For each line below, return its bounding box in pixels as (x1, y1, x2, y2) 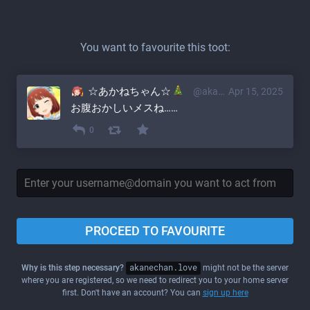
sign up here (202, 288, 248, 298)
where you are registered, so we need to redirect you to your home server (21, 275, 289, 286)
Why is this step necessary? (21, 263, 125, 273)
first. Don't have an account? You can (62, 288, 203, 298)
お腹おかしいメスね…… (71, 102, 178, 115)
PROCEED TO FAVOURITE (85, 224, 225, 239)
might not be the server (200, 263, 289, 273)
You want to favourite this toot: (80, 41, 230, 54)
